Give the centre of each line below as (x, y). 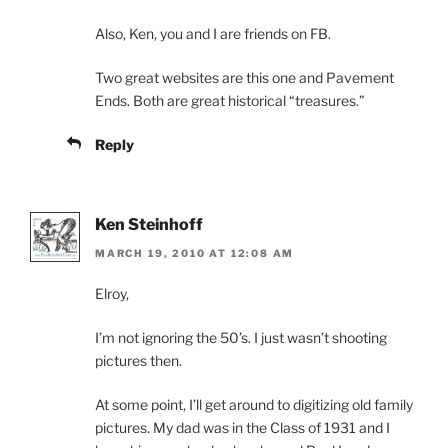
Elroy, (112, 293)
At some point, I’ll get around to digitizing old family (254, 404)
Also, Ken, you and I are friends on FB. (213, 34)
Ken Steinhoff (149, 225)
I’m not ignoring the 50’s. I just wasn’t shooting (241, 337)
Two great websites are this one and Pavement (244, 78)
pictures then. (138, 360)
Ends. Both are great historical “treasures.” (230, 101)
